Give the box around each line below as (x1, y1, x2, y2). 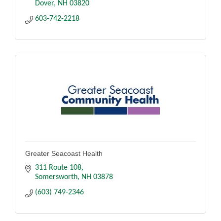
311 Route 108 (35, 163, 81, 172)
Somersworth (35, 173, 77, 181)
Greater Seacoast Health (25, 149, 103, 157)
